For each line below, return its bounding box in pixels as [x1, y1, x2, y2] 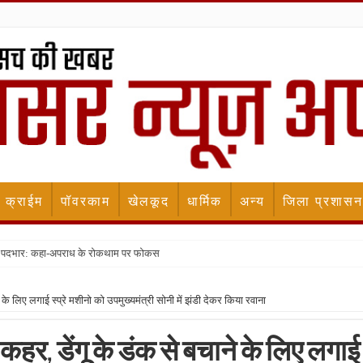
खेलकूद [128, 194, 169, 210]
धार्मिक [187, 194, 222, 210]
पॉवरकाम [61, 194, 110, 210]
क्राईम [6, 194, 43, 210]
